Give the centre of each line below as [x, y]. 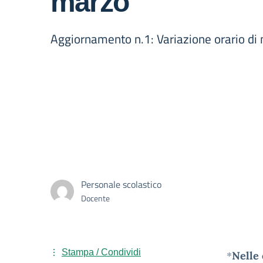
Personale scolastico [121, 184]
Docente [95, 198]
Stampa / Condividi [101, 252]
